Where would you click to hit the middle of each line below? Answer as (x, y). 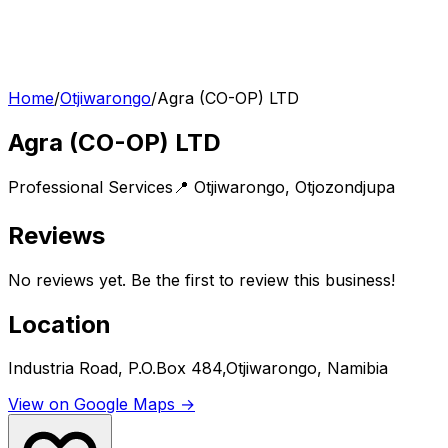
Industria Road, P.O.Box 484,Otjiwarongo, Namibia (198, 368)
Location (59, 324)
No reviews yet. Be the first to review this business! (201, 279)
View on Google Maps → (101, 404)
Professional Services (90, 186)
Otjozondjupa (345, 186)
